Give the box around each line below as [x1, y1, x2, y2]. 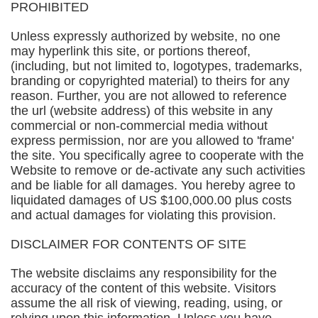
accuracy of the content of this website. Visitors [11, 281, 276, 295]
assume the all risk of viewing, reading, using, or [11, 296, 283, 310]
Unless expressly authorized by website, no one [11, 29, 280, 43]
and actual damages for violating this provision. [11, 208, 276, 222]
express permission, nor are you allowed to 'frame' [11, 133, 294, 148]
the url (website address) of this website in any [11, 104, 273, 118]
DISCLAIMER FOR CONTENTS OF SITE [11, 237, 246, 251]
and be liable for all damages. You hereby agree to [11, 178, 295, 192]
